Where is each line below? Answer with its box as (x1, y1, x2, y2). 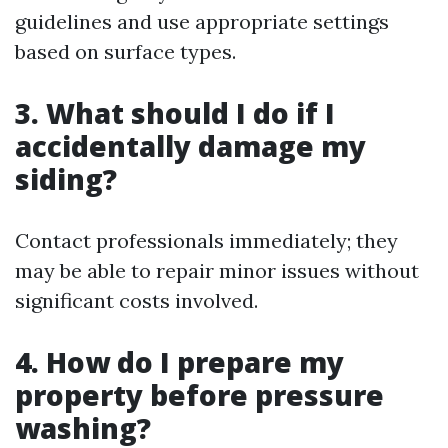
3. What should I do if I (15, 94, 335, 132)
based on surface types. (15, 39, 236, 64)
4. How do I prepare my (15, 343, 344, 381)
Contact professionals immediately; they (15, 228, 398, 253)
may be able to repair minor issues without (15, 258, 419, 283)
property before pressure (15, 376, 384, 414)
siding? (15, 160, 117, 198)
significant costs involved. (15, 288, 258, 313)
